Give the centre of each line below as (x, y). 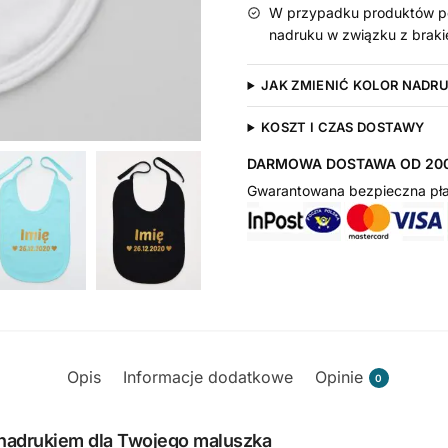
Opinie (338, 376)
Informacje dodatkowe (207, 376)
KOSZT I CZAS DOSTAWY (343, 127)
